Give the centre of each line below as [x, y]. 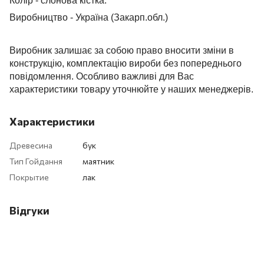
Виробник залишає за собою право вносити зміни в [122, 50]
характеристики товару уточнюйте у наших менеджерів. [131, 89]
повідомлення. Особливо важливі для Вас [102, 76]
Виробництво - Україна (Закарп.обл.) [89, 17]
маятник [98, 161]
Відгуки [29, 210]
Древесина [31, 145]
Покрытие [29, 177]
